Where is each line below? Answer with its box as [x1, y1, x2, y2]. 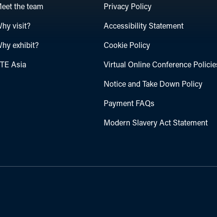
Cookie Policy [104, 42, 151, 50]
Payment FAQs [104, 100, 155, 108]
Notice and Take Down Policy [104, 80, 203, 89]
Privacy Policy [104, 3, 152, 11]
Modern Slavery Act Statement [104, 119, 208, 127]
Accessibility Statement [104, 22, 184, 31]
